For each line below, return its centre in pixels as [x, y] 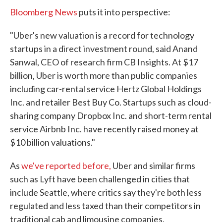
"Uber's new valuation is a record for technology [102, 35]
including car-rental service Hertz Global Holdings [106, 89]
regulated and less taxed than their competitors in [105, 206]
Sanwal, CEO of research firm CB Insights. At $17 [104, 62]
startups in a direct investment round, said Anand [104, 49]
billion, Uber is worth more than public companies [104, 75]
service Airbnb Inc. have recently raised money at [104, 129]
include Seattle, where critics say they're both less [106, 192]
